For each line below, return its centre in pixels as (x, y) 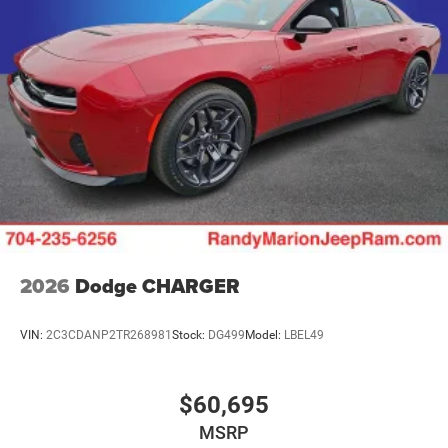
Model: (264, 335)
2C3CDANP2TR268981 (109, 335)
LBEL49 (304, 335)
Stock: (190, 335)
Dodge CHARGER (157, 285)
